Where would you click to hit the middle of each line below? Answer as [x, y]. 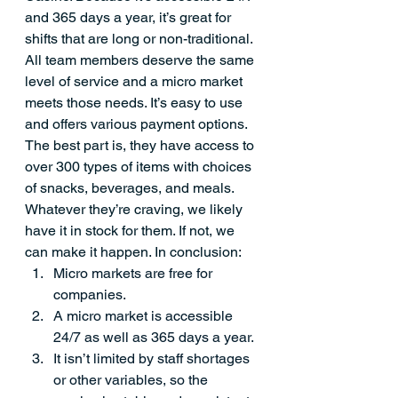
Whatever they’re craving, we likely [135, 209]
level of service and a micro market [135, 81]
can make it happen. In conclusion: [133, 252]
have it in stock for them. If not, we [131, 231]
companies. [90, 295]
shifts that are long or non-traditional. [140, 39]
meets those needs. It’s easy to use [135, 103]
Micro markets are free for [135, 273]
